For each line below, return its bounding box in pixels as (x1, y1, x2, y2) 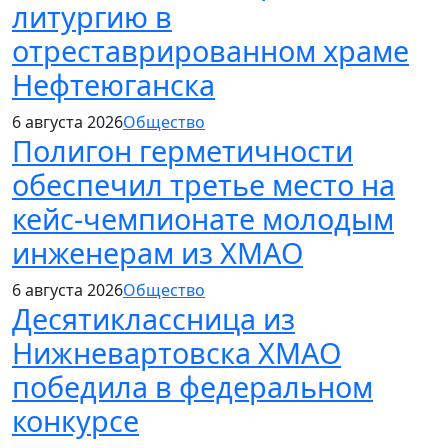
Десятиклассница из (12, 298, 295, 338)
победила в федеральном (12, 366, 373, 406)
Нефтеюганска (12, 64, 215, 104)
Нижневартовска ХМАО (12, 332, 341, 372)
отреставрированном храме (12, 30, 409, 70)
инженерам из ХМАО (12, 232, 303, 272)
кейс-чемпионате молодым (12, 198, 394, 238)
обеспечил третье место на (12, 164, 395, 204)
